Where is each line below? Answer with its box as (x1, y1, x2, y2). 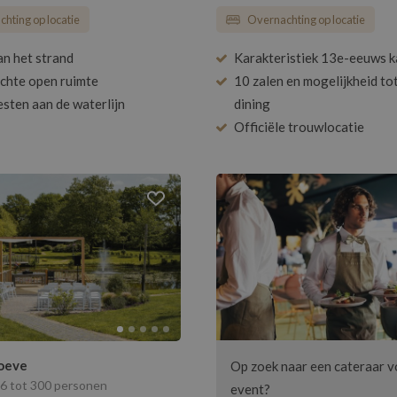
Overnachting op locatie (247, 12, 365, 27)
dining (234, 96, 270, 113)
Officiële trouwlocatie (234, 119, 364, 136)
